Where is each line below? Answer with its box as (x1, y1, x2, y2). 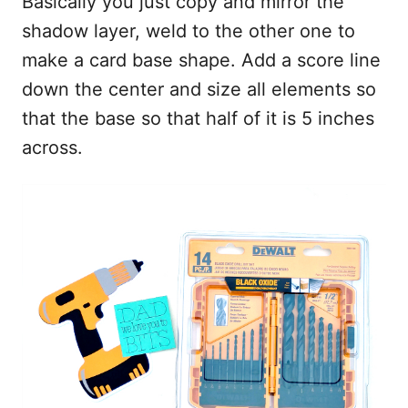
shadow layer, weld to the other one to (22, 19, 355, 42)
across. (22, 136, 83, 158)
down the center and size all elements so (22, 77, 376, 100)
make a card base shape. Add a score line (22, 48, 381, 71)
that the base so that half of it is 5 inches (22, 107, 374, 129)
